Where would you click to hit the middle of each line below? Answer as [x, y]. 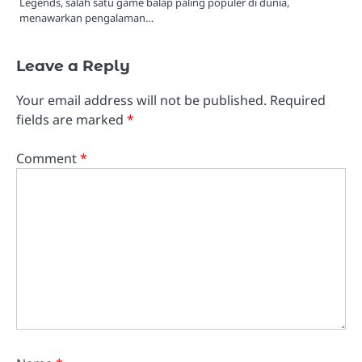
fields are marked [72, 119]
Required [298, 100]
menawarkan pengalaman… [86, 17]
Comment [48, 158]
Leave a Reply [73, 65]
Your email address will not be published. [141, 100]
